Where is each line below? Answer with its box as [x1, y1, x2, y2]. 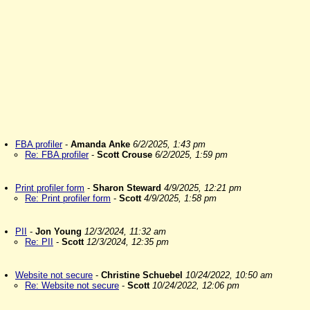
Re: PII [25, 237, 53, 247]
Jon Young [35, 226, 82, 237]
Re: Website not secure [25, 280, 119, 291]
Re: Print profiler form [25, 193, 111, 203]
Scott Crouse [97, 149, 152, 160]
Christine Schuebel [101, 270, 183, 280]
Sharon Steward [93, 183, 161, 193]
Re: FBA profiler [25, 149, 89, 160]
